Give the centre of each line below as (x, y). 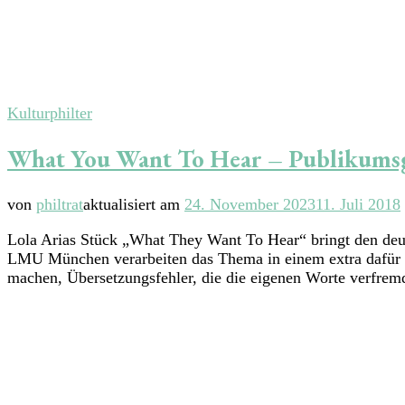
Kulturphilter (50, 113)
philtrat (60, 204)
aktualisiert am (134, 204)
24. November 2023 (250, 204)
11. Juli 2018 (358, 204)
